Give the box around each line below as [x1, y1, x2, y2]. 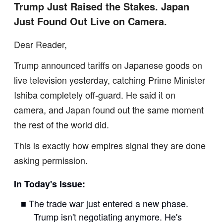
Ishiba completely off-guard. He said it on [14, 88, 175, 101]
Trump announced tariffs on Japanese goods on [14, 58, 202, 71]
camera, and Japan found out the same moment [14, 103, 204, 116]
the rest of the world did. [14, 118, 109, 131]
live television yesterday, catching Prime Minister [14, 73, 205, 86]
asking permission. [14, 154, 88, 166]
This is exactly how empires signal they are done [14, 139, 206, 152]
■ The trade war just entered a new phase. [21, 197, 189, 210]
